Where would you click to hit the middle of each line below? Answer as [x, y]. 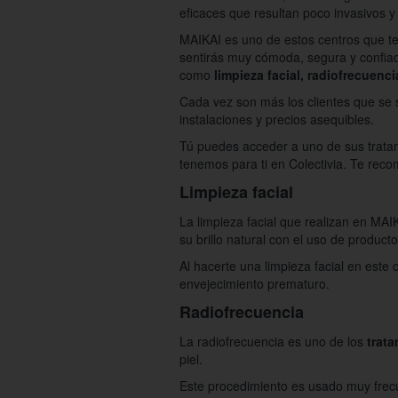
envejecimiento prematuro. [255, 284]
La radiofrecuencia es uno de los [273, 342]
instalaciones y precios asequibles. [277, 119]
